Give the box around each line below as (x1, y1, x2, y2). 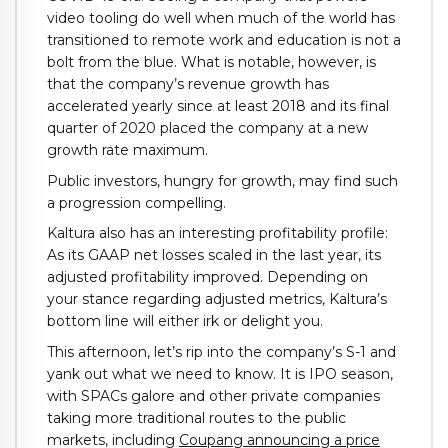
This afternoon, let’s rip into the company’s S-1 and (47, 343, 396, 362)
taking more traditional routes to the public (47, 409, 346, 428)
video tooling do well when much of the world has (47, 8, 395, 27)
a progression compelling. (47, 193, 226, 212)
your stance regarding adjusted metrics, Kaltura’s (47, 290, 387, 309)
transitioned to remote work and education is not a (47, 30, 401, 49)
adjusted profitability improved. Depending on (47, 268, 368, 287)
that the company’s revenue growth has (47, 74, 329, 93)
